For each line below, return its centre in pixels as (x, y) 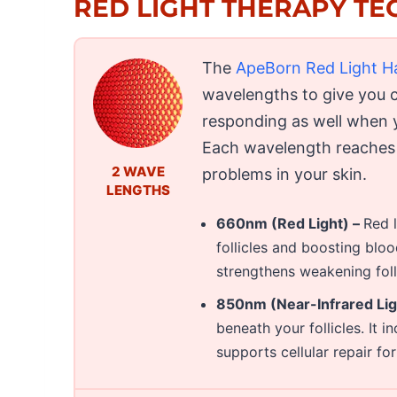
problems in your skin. (285, 174)
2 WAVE (138, 171)
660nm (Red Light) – (290, 223)
